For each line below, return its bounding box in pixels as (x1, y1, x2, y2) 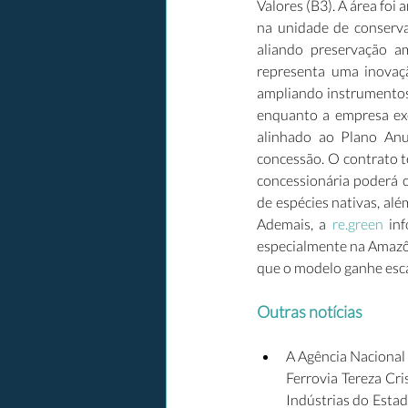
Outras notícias (257, 301, 362, 321)
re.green (331, 215, 383, 232)
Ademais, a (257, 215, 332, 232)
